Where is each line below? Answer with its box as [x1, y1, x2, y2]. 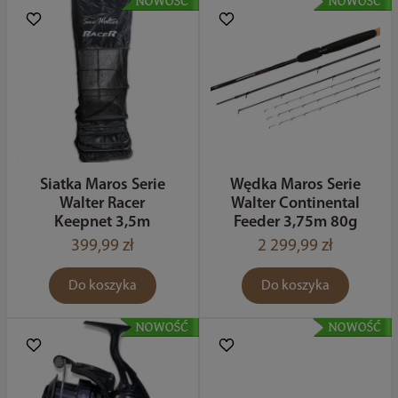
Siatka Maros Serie [39, 177, 165, 194]
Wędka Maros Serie [230, 177, 362, 194]
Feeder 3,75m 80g [234, 214, 358, 231]
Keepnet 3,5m [54, 214, 151, 231]
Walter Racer [60, 195, 146, 212]
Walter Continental [231, 195, 361, 212]
